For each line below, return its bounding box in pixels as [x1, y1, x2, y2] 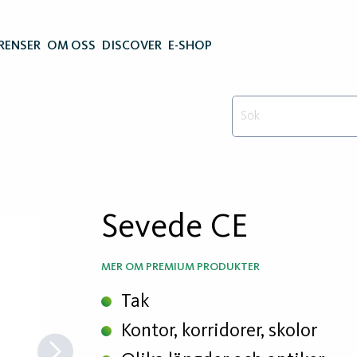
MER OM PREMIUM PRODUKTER [101, 261, 260, 273]
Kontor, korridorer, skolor [121, 322, 317, 341]
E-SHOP [168, 40, 212, 53]
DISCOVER [102, 40, 162, 53]
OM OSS [47, 40, 96, 53]
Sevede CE [101, 210, 248, 245]
